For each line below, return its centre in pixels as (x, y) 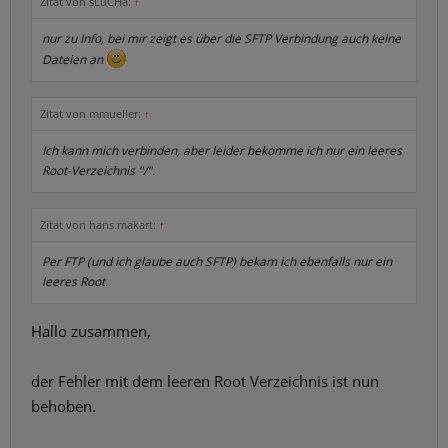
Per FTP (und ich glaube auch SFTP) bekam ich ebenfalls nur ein (217, 261)
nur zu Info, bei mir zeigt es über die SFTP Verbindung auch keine (221, 38)
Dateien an (74, 59)
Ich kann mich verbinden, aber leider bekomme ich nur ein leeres (222, 150)
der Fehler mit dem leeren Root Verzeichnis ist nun (205, 381)
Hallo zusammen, (91, 331)
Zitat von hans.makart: (99, 224)
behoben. (63, 406)
